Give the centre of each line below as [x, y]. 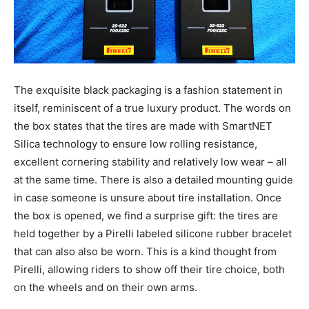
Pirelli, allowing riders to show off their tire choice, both [149, 269]
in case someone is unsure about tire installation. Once [148, 197]
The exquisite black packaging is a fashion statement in [148, 90]
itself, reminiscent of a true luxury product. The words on [152, 108]
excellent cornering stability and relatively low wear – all [150, 161]
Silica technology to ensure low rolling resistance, [136, 143]
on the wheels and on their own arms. [106, 287]
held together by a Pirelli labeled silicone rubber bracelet [153, 233]
